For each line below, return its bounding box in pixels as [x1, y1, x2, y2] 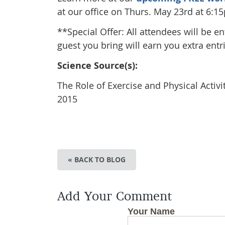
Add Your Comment [57, 191, 172, 203]
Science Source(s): [57, 59, 138, 72]
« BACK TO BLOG [68, 155, 126, 164]
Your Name [128, 206, 175, 216]
